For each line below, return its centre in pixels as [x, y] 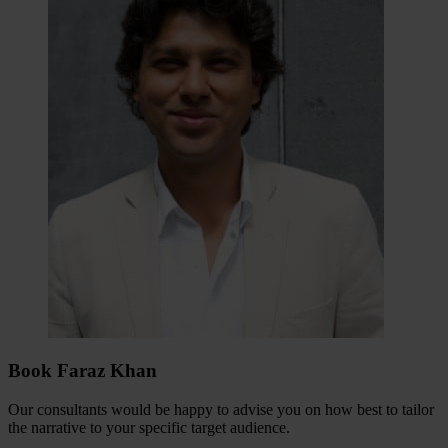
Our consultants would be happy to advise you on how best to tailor [221, 409]
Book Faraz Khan [82, 371]
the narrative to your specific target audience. [149, 427]
